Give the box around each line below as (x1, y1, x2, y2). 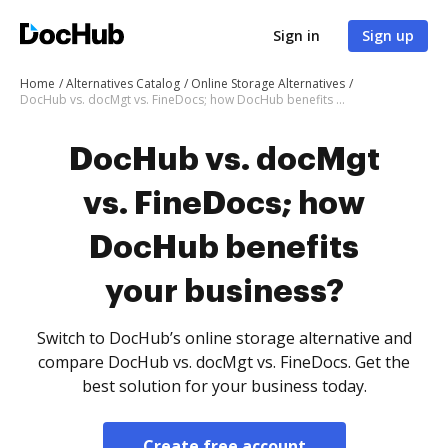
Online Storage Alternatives (191, 75, 345, 92)
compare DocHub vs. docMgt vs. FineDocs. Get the (38, 351, 410, 373)
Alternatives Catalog (66, 75, 180, 92)
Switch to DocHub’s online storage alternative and (36, 327, 412, 349)
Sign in (273, 26, 320, 45)
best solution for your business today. (81, 375, 367, 397)
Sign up (362, 26, 414, 45)
